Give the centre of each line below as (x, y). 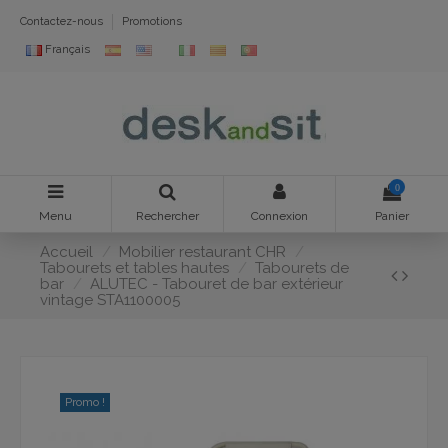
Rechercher (167, 216)
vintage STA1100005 (110, 299)
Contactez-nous (63, 22)
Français (67, 50)
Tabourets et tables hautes (134, 267)
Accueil (66, 251)
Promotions (152, 22)
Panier (392, 216)
